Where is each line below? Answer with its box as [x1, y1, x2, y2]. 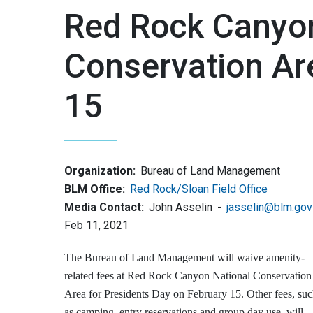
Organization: [64, 164, 136, 177]
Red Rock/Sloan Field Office [130, 182, 268, 196]
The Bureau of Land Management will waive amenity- [64, 252, 305, 263]
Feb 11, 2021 [64, 219, 129, 232]
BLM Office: [64, 182, 125, 196]
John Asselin [149, 201, 212, 214]
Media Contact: [64, 201, 144, 214]
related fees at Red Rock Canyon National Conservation [64, 270, 312, 282]
